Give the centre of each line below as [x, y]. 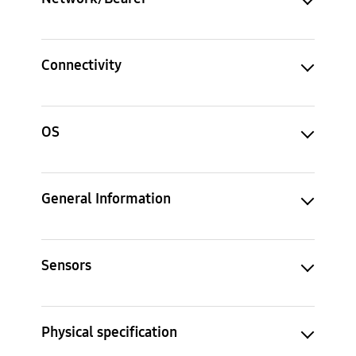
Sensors [66, 265]
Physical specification [109, 331]
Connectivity [81, 64]
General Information [106, 198]
